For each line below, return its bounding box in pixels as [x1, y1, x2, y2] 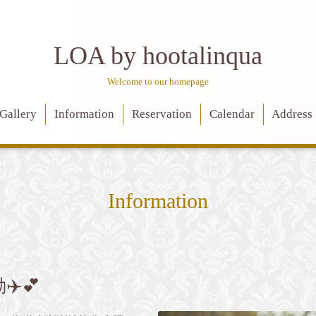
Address [272, 107, 313, 121]
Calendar [209, 107, 255, 121]
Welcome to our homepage [107, 76, 209, 87]
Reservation [131, 107, 192, 121]
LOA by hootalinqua [54, 42, 262, 70]
